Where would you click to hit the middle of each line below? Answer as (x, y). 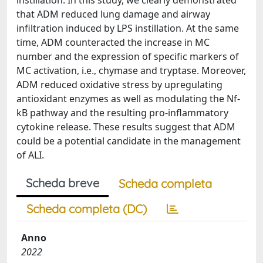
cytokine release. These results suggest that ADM (126, 127)
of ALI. (30, 155)
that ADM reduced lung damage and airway (113, 14)
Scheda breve (63, 183)
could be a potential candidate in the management (129, 141)
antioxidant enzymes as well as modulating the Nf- (128, 99)
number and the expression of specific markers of (128, 56)
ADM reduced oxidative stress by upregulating (119, 85)
